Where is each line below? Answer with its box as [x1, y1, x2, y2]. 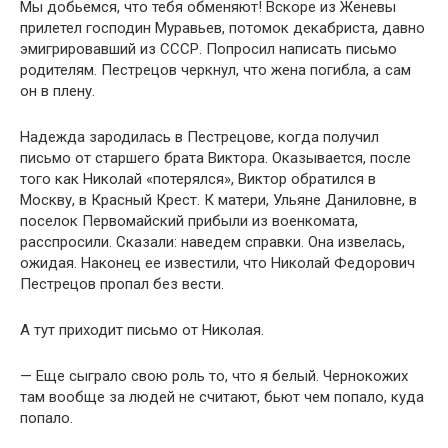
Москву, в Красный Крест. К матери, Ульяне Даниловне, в [20, 191, 417, 209]
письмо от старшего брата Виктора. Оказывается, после [20, 149, 411, 167]
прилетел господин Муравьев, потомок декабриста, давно [20, 19, 425, 37]
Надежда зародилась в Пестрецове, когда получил [20, 128, 379, 146]
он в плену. [20, 82, 95, 100]
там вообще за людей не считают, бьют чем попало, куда [20, 388, 424, 406]
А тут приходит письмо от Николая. [20, 321, 264, 339]
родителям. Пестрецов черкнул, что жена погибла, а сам [20, 61, 411, 79]
